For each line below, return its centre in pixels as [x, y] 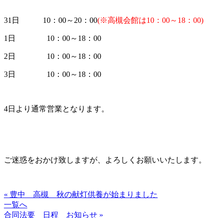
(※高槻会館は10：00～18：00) [150, 20]
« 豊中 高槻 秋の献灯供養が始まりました [81, 194]
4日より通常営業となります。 [56, 109]
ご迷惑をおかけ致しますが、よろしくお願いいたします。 [105, 160]
